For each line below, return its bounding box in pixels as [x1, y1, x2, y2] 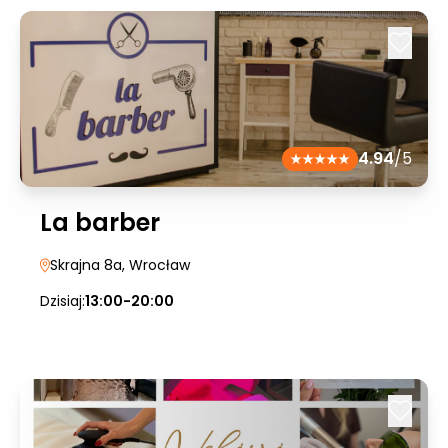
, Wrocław [122, 255, 190, 275]
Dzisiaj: [40, 291, 85, 311]
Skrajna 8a [50, 255, 122, 275]
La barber [40, 206, 160, 239]
